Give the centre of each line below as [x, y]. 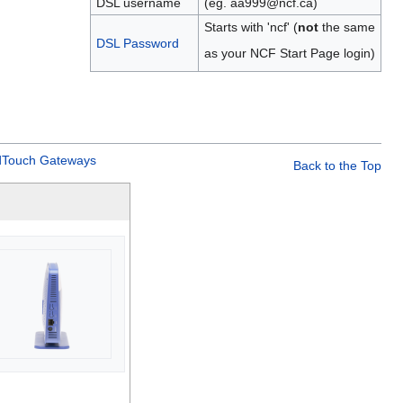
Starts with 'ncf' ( [251, 27]
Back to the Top [337, 165]
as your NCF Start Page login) [289, 53]
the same [346, 27]
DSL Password [137, 43]
